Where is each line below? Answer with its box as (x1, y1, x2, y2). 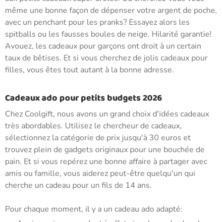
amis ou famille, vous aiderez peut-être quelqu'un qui (5, 168, 195, 179)
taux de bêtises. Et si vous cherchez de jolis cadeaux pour (5, 53, 208, 63)
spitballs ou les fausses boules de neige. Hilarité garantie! (5, 29, 212, 40)
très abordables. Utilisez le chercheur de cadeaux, (5, 120, 182, 131)
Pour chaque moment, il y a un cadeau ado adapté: (5, 204, 182, 215)
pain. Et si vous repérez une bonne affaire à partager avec (5, 156, 207, 167)
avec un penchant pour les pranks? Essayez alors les (5, 17, 190, 28)
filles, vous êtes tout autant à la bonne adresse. (5, 64, 174, 75)
